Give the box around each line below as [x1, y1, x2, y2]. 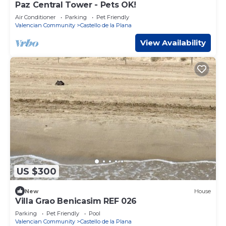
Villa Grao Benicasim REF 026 [15, 196, 137, 206]
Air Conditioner [15, 13, 55, 21]
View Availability [140, 37, 206, 47]
